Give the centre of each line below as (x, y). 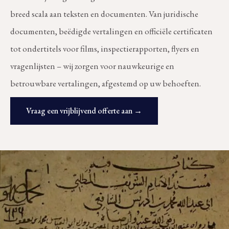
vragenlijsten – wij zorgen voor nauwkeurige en (92, 66)
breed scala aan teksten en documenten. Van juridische (104, 14)
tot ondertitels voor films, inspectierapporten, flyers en (105, 48)
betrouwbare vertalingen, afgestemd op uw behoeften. (106, 83)
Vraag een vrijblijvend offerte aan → (84, 110)
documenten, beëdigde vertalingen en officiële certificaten (111, 31)
